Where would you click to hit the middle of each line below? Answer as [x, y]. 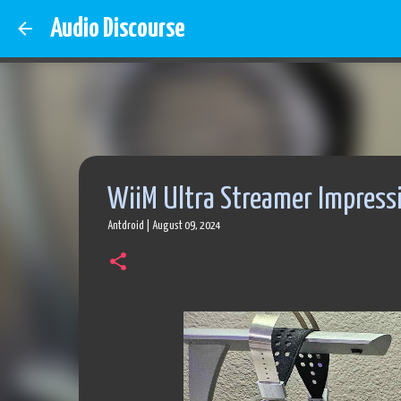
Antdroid [125, 226]
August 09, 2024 [186, 226]
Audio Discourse [118, 29]
